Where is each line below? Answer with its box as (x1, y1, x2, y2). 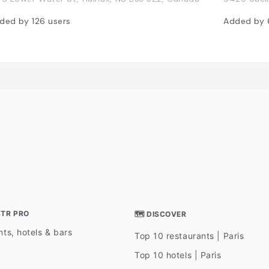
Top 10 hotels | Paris (134, 250, 222, 261)
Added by (223, 15, 267, 26)
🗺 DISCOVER (134, 210, 187, 219)
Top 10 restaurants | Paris (134, 231, 244, 241)
